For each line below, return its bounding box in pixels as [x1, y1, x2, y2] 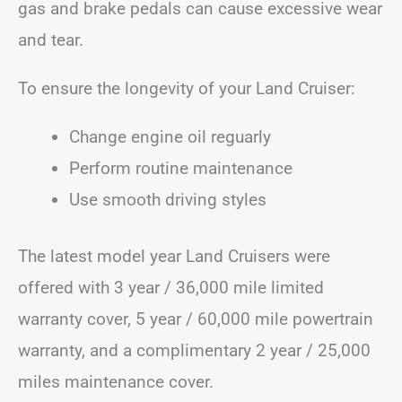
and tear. [18, 29, 83, 50]
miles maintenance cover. [18, 371, 214, 392]
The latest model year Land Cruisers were [18, 246, 330, 267]
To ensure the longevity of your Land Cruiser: [18, 77, 355, 99]
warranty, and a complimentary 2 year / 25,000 [18, 340, 371, 361]
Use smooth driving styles [69, 188, 267, 210]
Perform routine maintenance [69, 157, 293, 179]
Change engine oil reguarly [69, 126, 271, 147]
